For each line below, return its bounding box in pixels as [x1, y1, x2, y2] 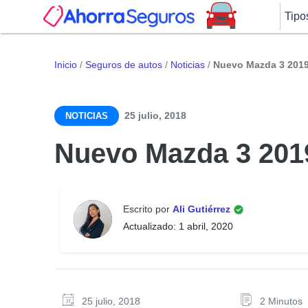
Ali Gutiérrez [173, 203, 233, 214]
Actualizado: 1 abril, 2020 [123, 221, 233, 232]
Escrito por [123, 203, 173, 214]
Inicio [54, 59, 77, 70]
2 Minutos [260, 296, 303, 307]
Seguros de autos [85, 59, 162, 70]
